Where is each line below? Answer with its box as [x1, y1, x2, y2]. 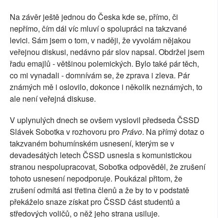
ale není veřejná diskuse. [10, 93, 96, 105]
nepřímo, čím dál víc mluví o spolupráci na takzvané [10, 23, 187, 35]
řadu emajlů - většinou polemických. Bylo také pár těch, [10, 58, 199, 70]
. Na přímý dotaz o [142, 126, 204, 138]
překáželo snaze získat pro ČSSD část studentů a [10, 196, 180, 208]
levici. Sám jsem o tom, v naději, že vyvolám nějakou [10, 35, 191, 46]
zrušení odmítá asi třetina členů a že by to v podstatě [10, 184, 189, 196]
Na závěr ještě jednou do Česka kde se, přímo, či [10, 11, 178, 23]
